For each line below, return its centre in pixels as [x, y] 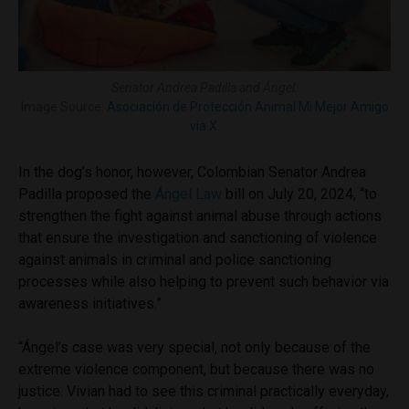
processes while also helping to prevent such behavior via [204, 282]
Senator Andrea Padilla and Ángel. [204, 88]
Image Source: [63, 107]
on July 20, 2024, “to [313, 194]
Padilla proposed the [87, 194]
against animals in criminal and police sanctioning [175, 260]
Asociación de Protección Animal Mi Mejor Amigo [247, 107]
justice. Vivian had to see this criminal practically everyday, [204, 392]
